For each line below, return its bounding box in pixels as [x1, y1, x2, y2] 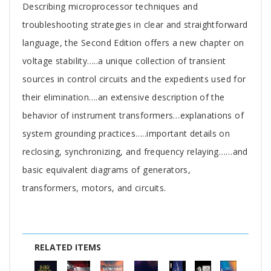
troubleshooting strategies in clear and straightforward [22, 18, 248, 30]
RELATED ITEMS [34, 241, 101, 253]
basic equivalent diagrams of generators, [22, 163, 191, 175]
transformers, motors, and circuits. [22, 181, 166, 194]
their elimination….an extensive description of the [22, 91, 225, 103]
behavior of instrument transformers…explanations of [22, 109, 244, 121]
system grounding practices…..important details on [22, 127, 230, 139]
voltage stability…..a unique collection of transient [22, 54, 226, 67]
